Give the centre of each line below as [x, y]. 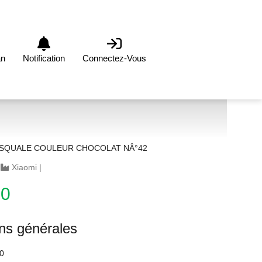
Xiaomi [24, 167]
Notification [44, 58]
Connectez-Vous [114, 58]
